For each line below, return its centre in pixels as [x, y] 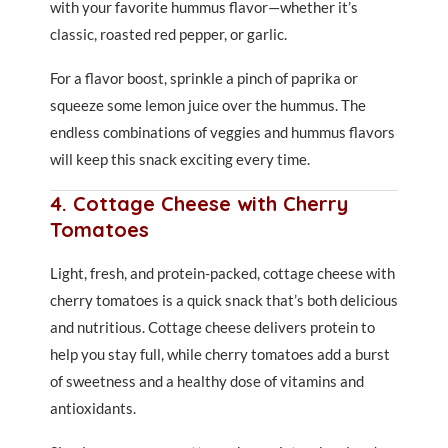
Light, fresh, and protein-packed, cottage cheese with [222, 273]
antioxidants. [93, 408]
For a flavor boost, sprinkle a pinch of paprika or [204, 78]
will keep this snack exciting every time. [180, 159]
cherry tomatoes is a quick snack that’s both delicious [224, 300]
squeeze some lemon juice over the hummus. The [208, 105]
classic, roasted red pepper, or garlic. [168, 34]
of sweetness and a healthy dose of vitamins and [207, 381]
